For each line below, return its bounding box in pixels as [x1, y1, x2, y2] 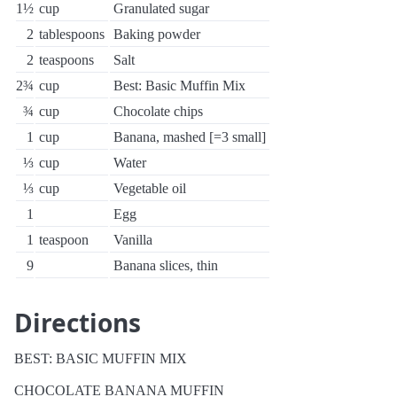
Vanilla [113, 232, 152, 247]
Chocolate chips [113, 104, 203, 119]
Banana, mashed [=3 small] [113, 129, 266, 144]
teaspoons [39, 52, 94, 67]
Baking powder [113, 27, 200, 42]
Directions [14, 306, 141, 339]
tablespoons [39, 27, 105, 42]
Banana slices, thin [113, 258, 218, 273]
